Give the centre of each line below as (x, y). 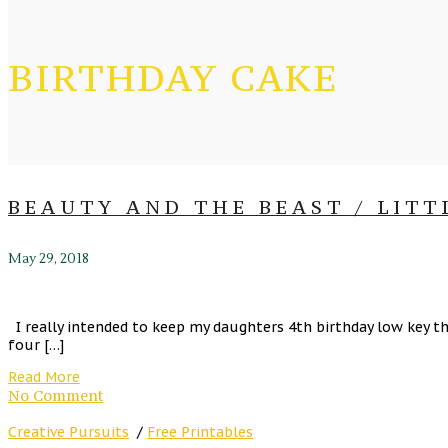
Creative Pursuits (68, 432)
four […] (36, 345)
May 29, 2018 (48, 259)
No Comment (55, 396)
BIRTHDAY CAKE (173, 78)
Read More (44, 377)
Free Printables (200, 432)
